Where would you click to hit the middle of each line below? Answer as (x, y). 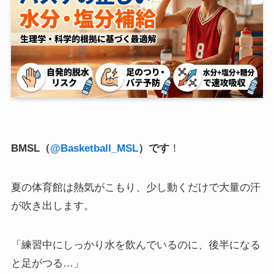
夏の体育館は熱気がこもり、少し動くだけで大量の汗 (135, 187)
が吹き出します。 (52, 206)
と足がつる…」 (47, 263)
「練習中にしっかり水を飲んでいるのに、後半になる (135, 245)
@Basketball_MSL (94, 148)
